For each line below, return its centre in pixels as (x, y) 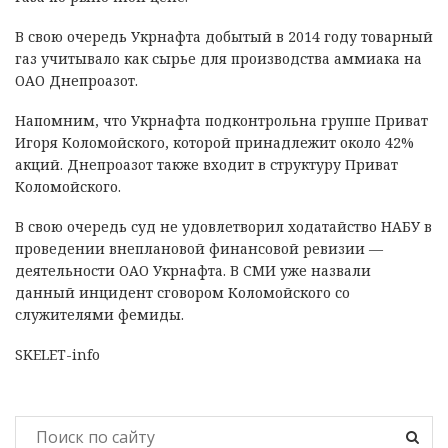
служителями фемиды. (99, 315)
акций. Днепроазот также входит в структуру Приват (206, 165)
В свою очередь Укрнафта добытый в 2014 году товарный (224, 37)
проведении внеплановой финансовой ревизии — (199, 249)
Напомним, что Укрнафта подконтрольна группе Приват (221, 121)
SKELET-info (57, 355)
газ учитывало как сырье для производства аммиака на (218, 59)
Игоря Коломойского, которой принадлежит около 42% (214, 143)
